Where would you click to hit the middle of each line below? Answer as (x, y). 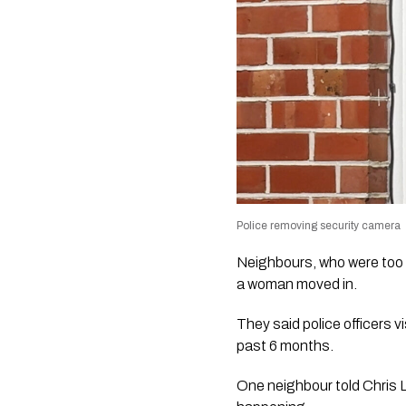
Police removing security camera (319, 225)
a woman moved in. (297, 284)
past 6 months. (285, 345)
